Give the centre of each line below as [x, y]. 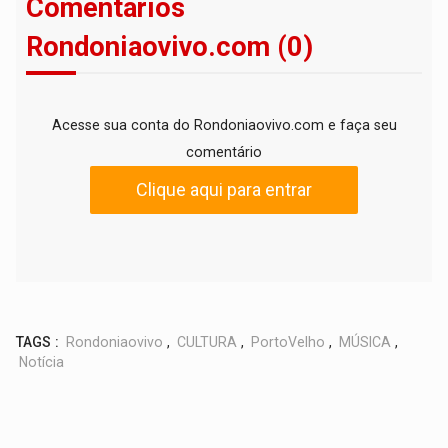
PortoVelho [288, 341]
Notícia [42, 361]
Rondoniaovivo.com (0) [170, 46]
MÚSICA [365, 341]
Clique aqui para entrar [224, 189]
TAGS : [38, 341]
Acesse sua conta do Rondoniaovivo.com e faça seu [224, 124]
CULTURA [207, 341]
